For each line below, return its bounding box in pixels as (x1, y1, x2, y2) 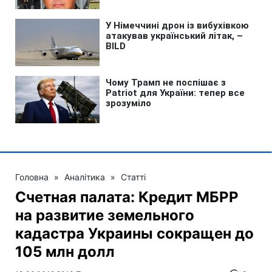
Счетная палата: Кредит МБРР (15, 188, 239, 206)
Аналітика (64, 171, 105, 182)
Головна (15, 171, 49, 182)
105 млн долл (15, 242, 115, 260)
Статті (121, 171, 146, 182)
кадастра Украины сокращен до (15, 224, 254, 242)
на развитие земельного (15, 206, 194, 224)
